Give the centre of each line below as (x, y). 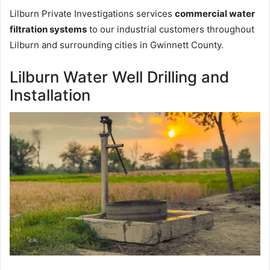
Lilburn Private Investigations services (92, 14)
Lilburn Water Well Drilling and (119, 77)
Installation (50, 95)
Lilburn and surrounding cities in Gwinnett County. (117, 45)
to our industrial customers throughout (171, 30)
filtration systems (48, 30)
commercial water (215, 14)
